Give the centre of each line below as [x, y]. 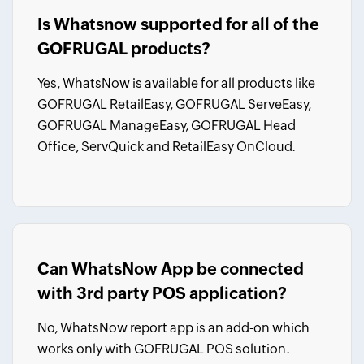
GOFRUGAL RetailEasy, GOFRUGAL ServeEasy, [174, 104]
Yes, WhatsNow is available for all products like [176, 83]
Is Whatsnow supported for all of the [178, 24]
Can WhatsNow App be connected [171, 269]
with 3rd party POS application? [162, 293]
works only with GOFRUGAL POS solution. [164, 349]
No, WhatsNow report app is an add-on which [173, 328]
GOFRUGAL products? [124, 48]
